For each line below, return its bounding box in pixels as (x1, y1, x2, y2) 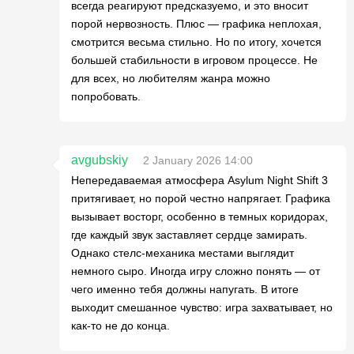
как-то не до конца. (71, 319, 170, 332)
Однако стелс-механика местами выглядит (71, 247, 294, 259)
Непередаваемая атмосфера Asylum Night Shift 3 (71, 174, 328, 186)
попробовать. (71, 90, 141, 103)
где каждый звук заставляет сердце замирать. (71, 228, 307, 241)
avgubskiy (71, 153, 128, 167)
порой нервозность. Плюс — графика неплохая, (71, 17, 322, 30)
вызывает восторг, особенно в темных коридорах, (71, 210, 328, 223)
